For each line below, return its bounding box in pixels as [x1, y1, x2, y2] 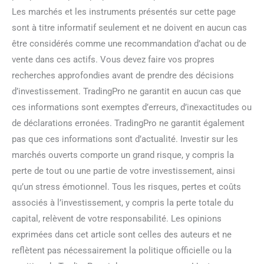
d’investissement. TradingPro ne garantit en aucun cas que [12, 85, 241, 97]
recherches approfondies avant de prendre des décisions [12, 70, 234, 81]
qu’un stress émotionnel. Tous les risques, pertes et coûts [12, 181, 241, 192]
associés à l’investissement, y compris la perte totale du [12, 197, 233, 208]
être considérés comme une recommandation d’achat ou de [12, 38, 246, 49]
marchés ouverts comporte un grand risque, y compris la [12, 149, 234, 160]
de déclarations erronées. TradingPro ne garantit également [12, 117, 245, 128]
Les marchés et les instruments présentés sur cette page [12, 6, 236, 17]
